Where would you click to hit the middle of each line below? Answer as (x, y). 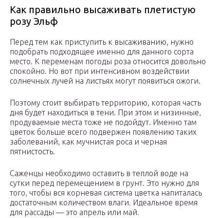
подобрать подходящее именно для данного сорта (102, 52)
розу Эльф (34, 21)
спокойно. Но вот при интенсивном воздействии (100, 71)
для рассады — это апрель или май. (74, 212)
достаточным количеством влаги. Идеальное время (104, 203)
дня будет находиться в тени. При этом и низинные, (105, 113)
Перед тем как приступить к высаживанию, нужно (102, 42)
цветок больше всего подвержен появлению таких (103, 132)
